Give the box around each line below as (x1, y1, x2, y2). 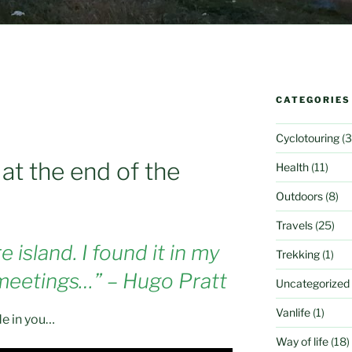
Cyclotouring (275, 130, 339, 145)
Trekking (275, 247, 320, 261)
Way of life (275, 334, 328, 348)
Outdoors (275, 189, 323, 203)
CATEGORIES (275, 93, 350, 105)
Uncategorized (275, 276, 350, 290)
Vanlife (275, 305, 310, 319)
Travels (275, 218, 313, 232)
